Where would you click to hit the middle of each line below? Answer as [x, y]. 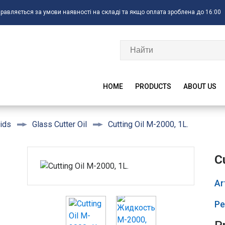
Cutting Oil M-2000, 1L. [148, 124]
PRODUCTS [153, 86]
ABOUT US [200, 86]
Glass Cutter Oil [60, 125]
